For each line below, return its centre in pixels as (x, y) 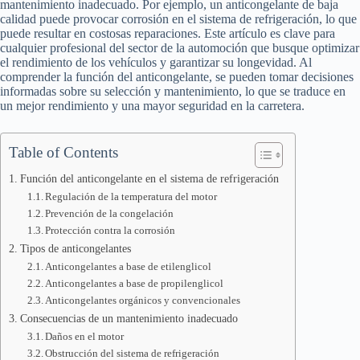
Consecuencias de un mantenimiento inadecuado (129, 318)
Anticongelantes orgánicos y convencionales (143, 300)
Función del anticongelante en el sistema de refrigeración (149, 178)
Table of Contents (63, 152)
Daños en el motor (85, 336)
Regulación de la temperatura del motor (131, 196)
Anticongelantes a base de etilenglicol (129, 266)
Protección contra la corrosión (110, 230)
